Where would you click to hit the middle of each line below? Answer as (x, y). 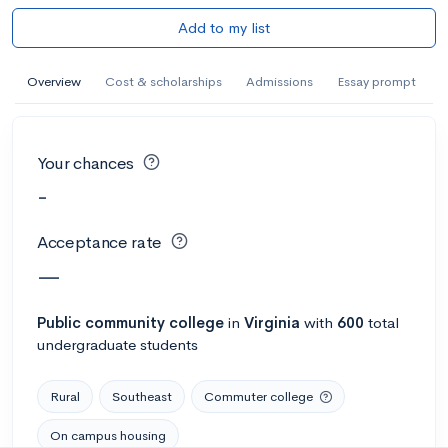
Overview (54, 81)
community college (154, 322)
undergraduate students (117, 344)
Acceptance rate (99, 242)
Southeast (142, 396)
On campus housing (108, 435)
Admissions (279, 81)
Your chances (85, 163)
